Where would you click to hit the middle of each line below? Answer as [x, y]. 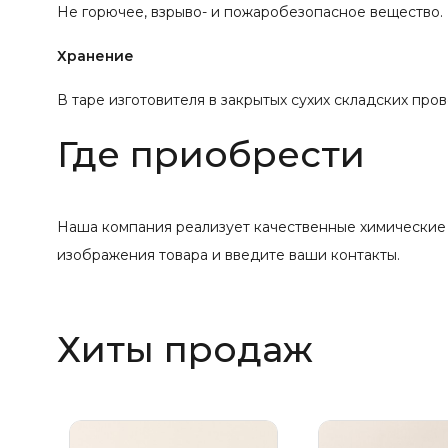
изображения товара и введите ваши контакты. [228, 254]
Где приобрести [211, 153]
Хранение [95, 55]
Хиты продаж [185, 348]
